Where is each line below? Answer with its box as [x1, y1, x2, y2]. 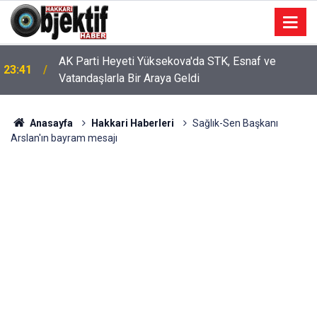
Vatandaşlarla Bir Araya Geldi [59, 71, 200, 85]
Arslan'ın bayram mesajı [11, 132, 117, 144]
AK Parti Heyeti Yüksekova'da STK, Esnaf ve [59, 54, 276, 68]
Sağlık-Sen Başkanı [192, 117, 278, 129]
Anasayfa [27, 117, 73, 129]
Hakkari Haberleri [91, 117, 174, 129]
